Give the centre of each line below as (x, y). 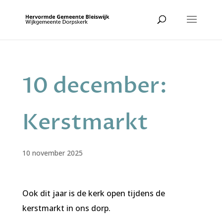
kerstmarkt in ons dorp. (67, 208)
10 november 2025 (52, 153)
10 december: (95, 86)
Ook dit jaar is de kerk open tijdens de (93, 193)
